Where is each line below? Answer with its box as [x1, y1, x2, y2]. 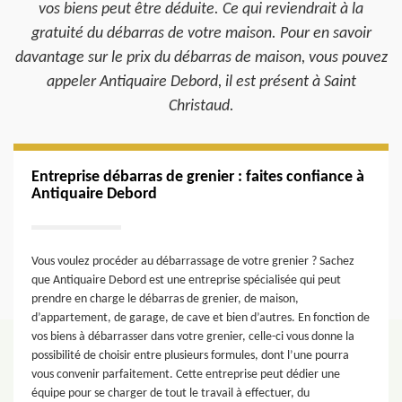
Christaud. [168, 98, 234, 115]
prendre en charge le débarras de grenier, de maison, [31, 293, 299, 306]
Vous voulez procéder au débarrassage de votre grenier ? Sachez [31, 255, 354, 268]
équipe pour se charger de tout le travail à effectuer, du [31, 387, 310, 400]
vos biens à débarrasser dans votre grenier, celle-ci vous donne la [31, 330, 354, 344]
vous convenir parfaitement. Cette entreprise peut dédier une [31, 368, 340, 381]
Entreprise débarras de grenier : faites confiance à [31, 169, 364, 186]
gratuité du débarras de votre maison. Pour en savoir [31, 25, 371, 42]
